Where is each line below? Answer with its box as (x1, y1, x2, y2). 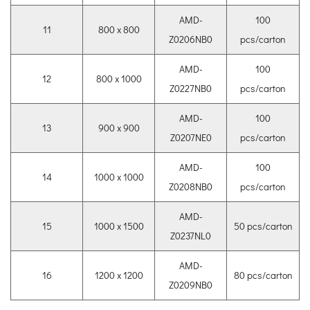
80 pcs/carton (233, 268, 293, 282)
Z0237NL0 (170, 229, 211, 243)
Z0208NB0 (169, 180, 212, 194)
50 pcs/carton (233, 219, 293, 233)
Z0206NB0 (169, 33, 212, 46)
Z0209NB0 (169, 278, 212, 292)
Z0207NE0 (170, 131, 212, 145)
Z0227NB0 (170, 82, 212, 95)
